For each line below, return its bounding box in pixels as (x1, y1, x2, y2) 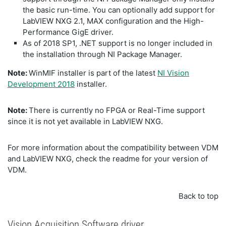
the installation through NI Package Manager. (23, 49, 186, 59)
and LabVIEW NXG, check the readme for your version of (8, 154, 208, 163)
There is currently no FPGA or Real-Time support (29, 105, 205, 115)
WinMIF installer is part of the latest (29, 68, 157, 78)
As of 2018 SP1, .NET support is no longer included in (23, 38, 212, 48)
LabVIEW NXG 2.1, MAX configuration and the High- (23, 16, 204, 26)
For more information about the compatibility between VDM (8, 143, 218, 152)
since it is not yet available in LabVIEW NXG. (8, 117, 167, 126)
